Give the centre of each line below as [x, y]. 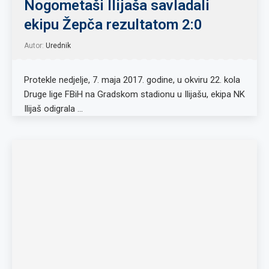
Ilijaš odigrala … [53, 109]
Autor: [35, 46]
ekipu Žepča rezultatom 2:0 [113, 25]
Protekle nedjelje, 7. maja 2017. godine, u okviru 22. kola [132, 80]
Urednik [58, 46]
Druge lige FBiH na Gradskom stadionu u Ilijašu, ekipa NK [134, 94]
